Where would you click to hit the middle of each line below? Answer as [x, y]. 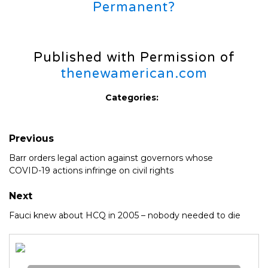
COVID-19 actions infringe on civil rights [91, 170]
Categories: [132, 97]
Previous [31, 138]
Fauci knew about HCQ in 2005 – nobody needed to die [125, 215]
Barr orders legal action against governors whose [111, 158]
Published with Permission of [134, 57]
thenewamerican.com [134, 73]
